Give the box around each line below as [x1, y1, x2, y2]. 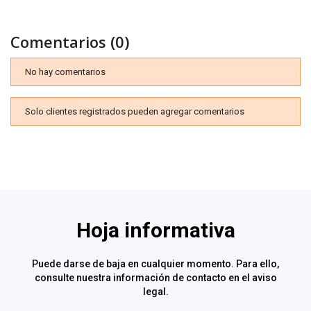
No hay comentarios [25, 67, 106, 78]
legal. [142, 286, 169, 298]
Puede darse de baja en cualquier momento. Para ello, [32, 258, 279, 270]
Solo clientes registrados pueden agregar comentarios [25, 106, 244, 117]
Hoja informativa [76, 218, 235, 243]
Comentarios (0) [10, 31, 129, 53]
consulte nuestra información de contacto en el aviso [34, 272, 277, 284]
